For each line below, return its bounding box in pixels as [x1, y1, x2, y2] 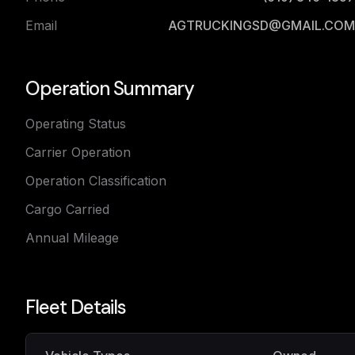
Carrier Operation [25, 144, 131, 160]
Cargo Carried [25, 201, 109, 217]
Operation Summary [25, 76, 194, 101]
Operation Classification [25, 173, 166, 189]
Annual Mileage [25, 230, 119, 246]
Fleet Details [25, 295, 126, 319]
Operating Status [25, 116, 126, 132]
